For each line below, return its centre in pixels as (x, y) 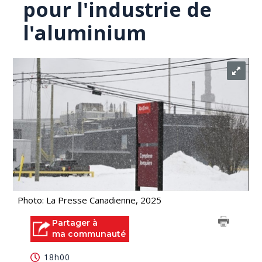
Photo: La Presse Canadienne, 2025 (90, 200)
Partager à (75, 223)
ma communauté (89, 234)
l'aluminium (85, 33)
